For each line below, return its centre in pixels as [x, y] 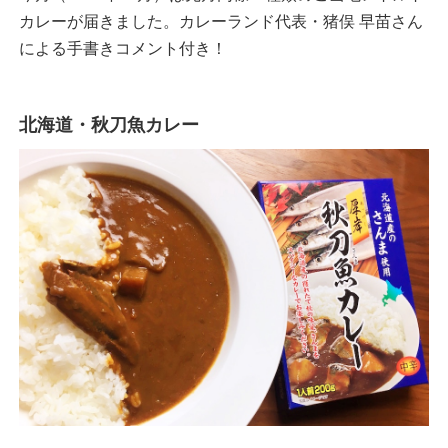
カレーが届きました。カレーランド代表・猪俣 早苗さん [221, 20]
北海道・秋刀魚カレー [109, 123]
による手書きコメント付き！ [123, 47]
